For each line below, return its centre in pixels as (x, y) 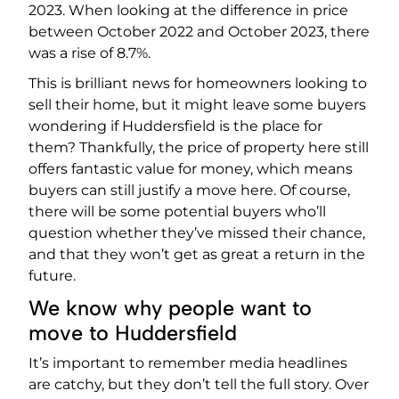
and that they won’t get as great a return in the (197, 255)
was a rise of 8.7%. (90, 53)
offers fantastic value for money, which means (191, 169)
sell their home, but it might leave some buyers (197, 105)
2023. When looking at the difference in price (188, 11)
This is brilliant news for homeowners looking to (198, 84)
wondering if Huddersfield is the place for (175, 126)
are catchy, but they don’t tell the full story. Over (199, 385)
